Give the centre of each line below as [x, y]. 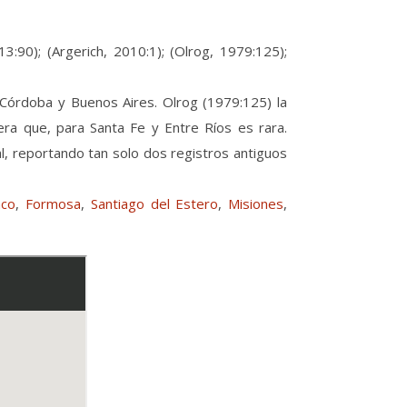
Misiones [256, 203]
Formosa [54, 203]
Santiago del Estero [154, 203]
